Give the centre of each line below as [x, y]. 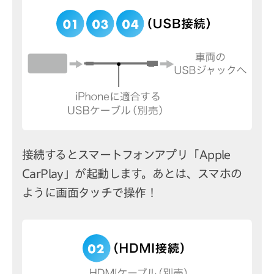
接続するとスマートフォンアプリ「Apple [126, 154]
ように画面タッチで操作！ [89, 192]
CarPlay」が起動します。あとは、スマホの [132, 173]
